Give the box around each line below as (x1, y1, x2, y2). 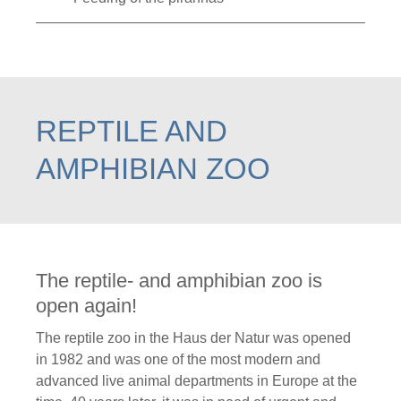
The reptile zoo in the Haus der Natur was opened (36, 330, 351, 346)
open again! (36, 294, 137, 318)
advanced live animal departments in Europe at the (36, 373, 357, 389)
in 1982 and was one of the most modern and (36, 352, 320, 368)
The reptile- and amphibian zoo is (36, 269, 322, 293)
